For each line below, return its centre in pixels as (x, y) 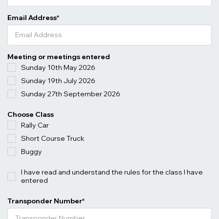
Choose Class (31, 114)
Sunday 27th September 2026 (71, 94)
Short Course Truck (53, 138)
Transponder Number (45, 201)
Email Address (32, 17)
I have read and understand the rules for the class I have (112, 172)
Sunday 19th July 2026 (58, 80)
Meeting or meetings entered (59, 56)
